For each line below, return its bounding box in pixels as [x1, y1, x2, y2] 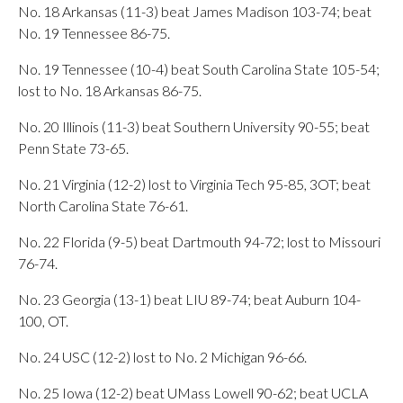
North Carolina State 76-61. [18, 197, 188, 214]
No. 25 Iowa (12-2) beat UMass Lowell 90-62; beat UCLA [18, 384, 368, 401]
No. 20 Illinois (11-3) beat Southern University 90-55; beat [18, 118, 370, 135]
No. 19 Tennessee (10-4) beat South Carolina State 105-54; [18, 60, 380, 77]
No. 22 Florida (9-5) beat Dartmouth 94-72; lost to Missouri [18, 233, 381, 250]
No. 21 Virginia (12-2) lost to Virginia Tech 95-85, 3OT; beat [18, 175, 371, 193]
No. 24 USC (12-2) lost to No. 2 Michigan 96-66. [18, 348, 307, 365]
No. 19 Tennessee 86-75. [18, 24, 170, 41]
